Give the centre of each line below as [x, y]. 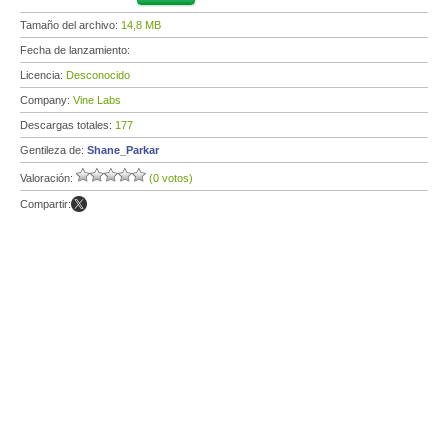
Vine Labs [97, 100]
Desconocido [98, 75]
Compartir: [45, 204]
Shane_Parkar [123, 150]
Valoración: [48, 178]
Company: [46, 100]
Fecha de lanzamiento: [76, 50]
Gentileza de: [53, 150]
